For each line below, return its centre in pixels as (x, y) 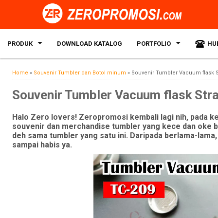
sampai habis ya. (42, 145)
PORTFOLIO (154, 44)
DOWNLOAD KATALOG (90, 44)
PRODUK (20, 44)
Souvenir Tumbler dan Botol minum (80, 73)
